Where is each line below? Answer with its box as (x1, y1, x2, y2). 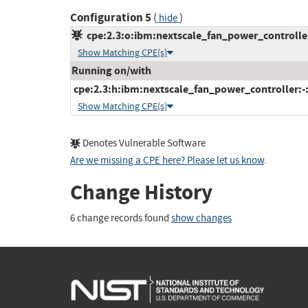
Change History (70, 178, 212, 207)
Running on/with (71, 63, 151, 78)
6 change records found (70, 211, 171, 225)
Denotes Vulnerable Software (80, 137, 206, 151)
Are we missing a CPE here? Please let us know (70, 154, 264, 168)
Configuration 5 (70, 10, 151, 26)
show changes (171, 211, 232, 225)
